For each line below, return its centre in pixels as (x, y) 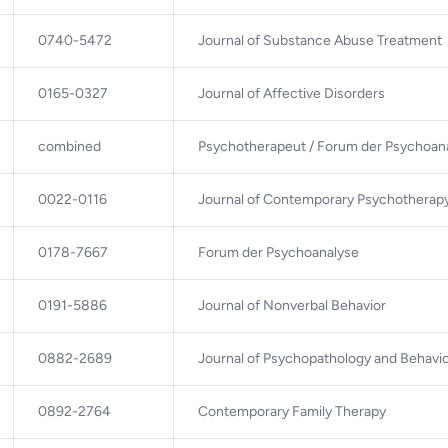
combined (69, 146)
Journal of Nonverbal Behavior (292, 305)
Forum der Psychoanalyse (278, 252)
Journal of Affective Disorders (291, 93)
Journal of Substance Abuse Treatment (320, 40)
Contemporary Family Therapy (292, 411)
